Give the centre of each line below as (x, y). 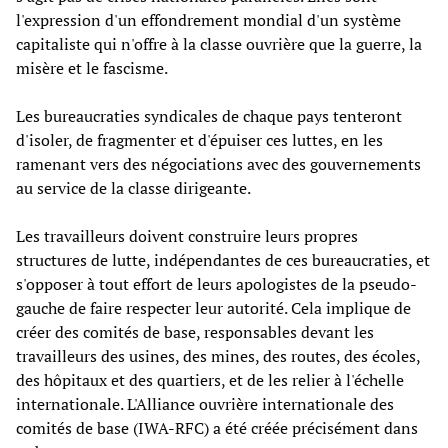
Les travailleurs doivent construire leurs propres (187, 235)
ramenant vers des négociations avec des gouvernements (218, 163)
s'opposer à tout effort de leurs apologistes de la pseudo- (216, 283)
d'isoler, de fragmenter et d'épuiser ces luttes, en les (199, 139)
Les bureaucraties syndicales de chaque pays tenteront (209, 115)
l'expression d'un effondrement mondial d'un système (208, 19)
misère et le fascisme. (92, 67)
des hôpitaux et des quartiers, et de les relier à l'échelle (210, 379)
